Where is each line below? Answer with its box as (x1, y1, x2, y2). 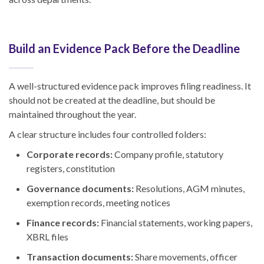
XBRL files (27, 231, 68, 243)
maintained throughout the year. (9, 108, 136, 120)
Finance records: (27, 217, 99, 229)
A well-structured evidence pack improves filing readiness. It (9, 80, 251, 92)
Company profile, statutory (113, 148, 223, 160)
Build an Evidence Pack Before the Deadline (9, 41, 240, 56)
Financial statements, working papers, (99, 217, 252, 229)
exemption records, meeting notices (27, 197, 170, 209)
